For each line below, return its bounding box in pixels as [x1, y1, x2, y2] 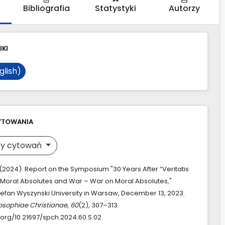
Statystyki [94, 2, 136, 14]
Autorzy [169, 2, 200, 14]
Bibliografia [23, 2, 70, 14]
